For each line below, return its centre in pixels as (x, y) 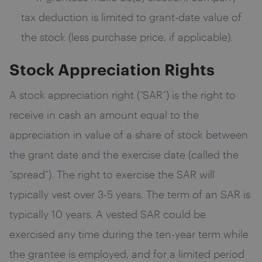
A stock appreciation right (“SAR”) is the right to (123, 94)
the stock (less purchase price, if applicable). (127, 37)
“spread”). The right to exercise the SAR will (112, 174)
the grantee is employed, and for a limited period (127, 254)
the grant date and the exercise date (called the (124, 154)
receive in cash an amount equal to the (104, 114)
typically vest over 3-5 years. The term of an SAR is (130, 194)
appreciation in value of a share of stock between (129, 134)
